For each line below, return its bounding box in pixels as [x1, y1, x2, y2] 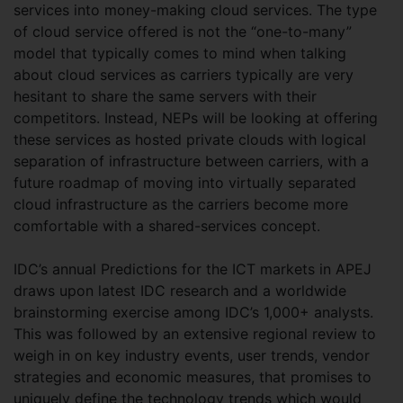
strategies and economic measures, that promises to [13, 368, 372, 386]
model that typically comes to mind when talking [13, 44, 346, 62]
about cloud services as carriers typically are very [13, 66, 354, 84]
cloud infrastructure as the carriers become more [13, 195, 348, 213]
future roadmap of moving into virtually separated [13, 174, 356, 192]
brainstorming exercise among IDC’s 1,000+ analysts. [13, 303, 373, 321]
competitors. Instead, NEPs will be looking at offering [13, 109, 378, 127]
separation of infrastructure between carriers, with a [13, 152, 369, 170]
